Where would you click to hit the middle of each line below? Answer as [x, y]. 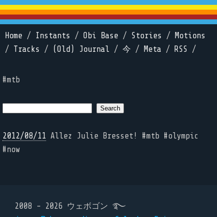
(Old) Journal [81, 49]
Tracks [27, 49]
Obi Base [101, 36]
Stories [147, 36]
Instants [53, 36]
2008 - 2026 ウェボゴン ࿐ [70, 206]
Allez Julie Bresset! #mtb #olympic [122, 136]
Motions [190, 36]
